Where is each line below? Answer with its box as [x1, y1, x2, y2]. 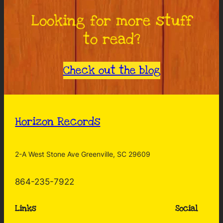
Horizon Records [15, 114, 101, 129]
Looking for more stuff [31, 11, 192, 30]
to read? [83, 29, 140, 49]
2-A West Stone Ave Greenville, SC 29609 [15, 150, 151, 159]
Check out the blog [63, 63, 160, 78]
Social [175, 204, 198, 214]
